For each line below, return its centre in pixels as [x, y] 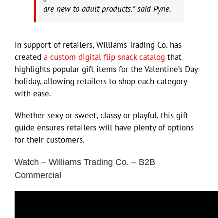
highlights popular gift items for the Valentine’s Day [106, 69]
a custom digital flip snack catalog [104, 57]
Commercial [38, 175]
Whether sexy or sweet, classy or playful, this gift [101, 115]
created [29, 57]
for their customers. [50, 139]
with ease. [33, 93]
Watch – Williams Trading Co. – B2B [85, 162]
